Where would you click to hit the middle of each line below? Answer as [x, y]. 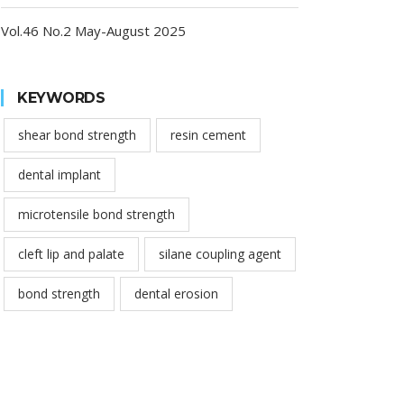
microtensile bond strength [96, 214]
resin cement [208, 135]
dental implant [60, 174]
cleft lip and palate [71, 254]
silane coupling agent [220, 254]
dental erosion [176, 294]
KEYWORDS [61, 98]
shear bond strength [77, 135]
